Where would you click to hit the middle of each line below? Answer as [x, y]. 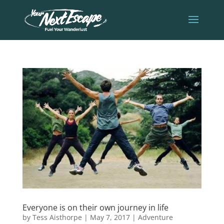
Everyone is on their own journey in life [95, 208]
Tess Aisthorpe [57, 217]
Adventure [155, 217]
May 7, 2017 [110, 217]
